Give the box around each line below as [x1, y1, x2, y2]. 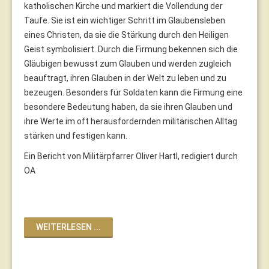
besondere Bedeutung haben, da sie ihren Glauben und [24, 101, 232, 112]
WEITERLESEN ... [36, 222, 101, 232]
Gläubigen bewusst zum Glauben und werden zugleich [24, 58, 231, 68]
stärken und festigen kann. [24, 130, 129, 141]
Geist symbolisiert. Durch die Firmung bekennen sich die [24, 44, 238, 54]
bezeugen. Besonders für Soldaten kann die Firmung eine [24, 87, 243, 97]
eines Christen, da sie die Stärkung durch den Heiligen [24, 29, 229, 40]
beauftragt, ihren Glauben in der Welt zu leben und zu [24, 73, 226, 83]
